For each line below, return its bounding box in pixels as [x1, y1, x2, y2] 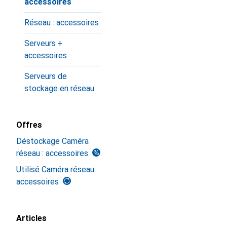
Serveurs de [24, 71, 67, 81]
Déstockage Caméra [16, 136, 89, 146]
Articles [16, 213, 47, 223]
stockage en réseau [24, 84, 94, 93]
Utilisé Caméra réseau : [16, 165, 98, 174]
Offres [16, 120, 42, 130]
